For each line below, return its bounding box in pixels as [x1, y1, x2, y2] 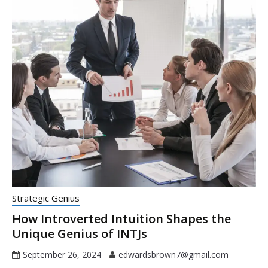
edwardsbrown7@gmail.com [118, 249, 229, 261]
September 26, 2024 [23, 249, 101, 261]
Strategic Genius [12, 192, 80, 205]
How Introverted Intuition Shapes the [12, 211, 231, 227]
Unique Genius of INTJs [12, 226, 147, 242]
